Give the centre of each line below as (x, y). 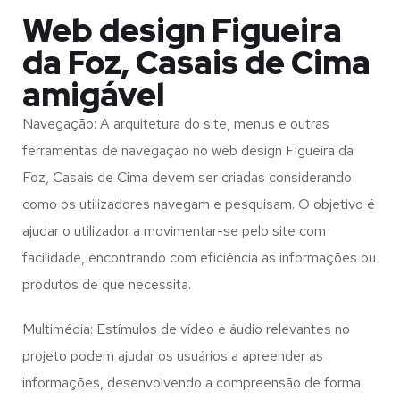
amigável (94, 95)
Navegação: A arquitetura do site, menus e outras (176, 124)
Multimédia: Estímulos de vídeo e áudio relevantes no (186, 329)
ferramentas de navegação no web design (154, 151)
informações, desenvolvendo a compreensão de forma (192, 383)
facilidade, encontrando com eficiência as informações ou (199, 258)
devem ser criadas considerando (252, 178)
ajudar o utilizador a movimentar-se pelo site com (174, 231)
